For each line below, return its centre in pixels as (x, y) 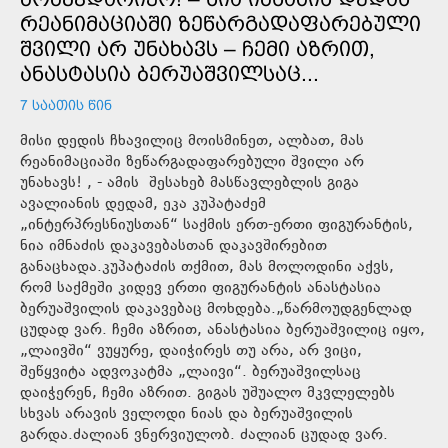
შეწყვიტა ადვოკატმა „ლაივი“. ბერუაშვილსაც (190, 372)
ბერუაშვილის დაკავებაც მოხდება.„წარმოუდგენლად (216, 309)
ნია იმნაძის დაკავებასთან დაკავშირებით (173, 246)
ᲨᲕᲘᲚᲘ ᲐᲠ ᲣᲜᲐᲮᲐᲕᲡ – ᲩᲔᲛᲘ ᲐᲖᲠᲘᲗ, (197, 48)
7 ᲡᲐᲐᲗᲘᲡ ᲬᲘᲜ (66, 104)
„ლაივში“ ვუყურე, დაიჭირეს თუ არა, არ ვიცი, (191, 351)
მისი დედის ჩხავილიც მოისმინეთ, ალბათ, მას (65, 141)
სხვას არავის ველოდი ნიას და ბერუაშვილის (186, 414)
